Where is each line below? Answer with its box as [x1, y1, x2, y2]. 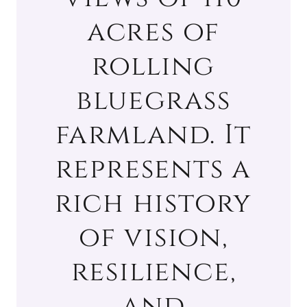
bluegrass [75, 82, 232, 119]
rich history [54, 184, 253, 222]
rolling [91, 47, 216, 85]
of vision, [78, 219, 228, 256]
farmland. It [55, 116, 252, 153]
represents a [55, 150, 252, 188]
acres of [86, 13, 221, 51]
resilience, [71, 253, 236, 291]
